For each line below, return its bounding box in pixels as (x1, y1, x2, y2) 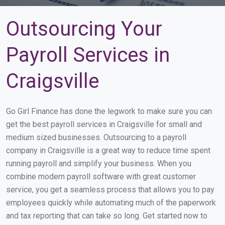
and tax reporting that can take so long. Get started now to (6, 211, 207, 220)
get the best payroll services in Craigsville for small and (6, 120, 202, 129)
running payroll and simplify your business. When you (6, 159, 191, 168)
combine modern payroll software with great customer (6, 172, 196, 181)
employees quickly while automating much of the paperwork (6, 198, 216, 207)
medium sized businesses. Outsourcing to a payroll (6, 133, 186, 142)
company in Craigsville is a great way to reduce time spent (6, 146, 210, 155)
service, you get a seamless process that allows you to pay (6, 185, 214, 194)
